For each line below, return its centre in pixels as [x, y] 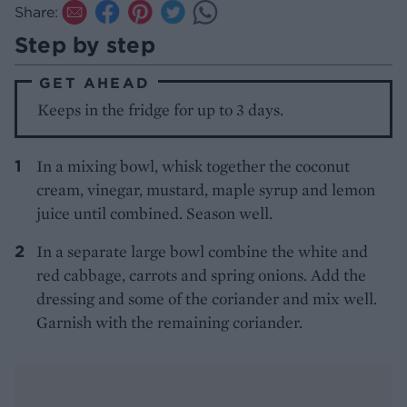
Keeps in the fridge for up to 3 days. [161, 110]
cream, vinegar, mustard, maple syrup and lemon [206, 190]
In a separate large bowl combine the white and [202, 252]
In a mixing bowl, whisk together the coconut [193, 166]
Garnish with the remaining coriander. [169, 323]
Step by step [85, 45]
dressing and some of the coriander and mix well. [207, 299]
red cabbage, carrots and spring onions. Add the [201, 275]
